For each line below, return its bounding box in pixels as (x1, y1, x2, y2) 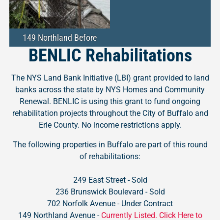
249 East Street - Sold (73, 175, 147, 185)
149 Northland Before (22, 32, 97, 43)
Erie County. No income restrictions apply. (38, 120, 182, 130)
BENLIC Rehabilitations (28, 45, 192, 66)
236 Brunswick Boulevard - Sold (55, 187, 165, 196)
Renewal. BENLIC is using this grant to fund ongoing (20, 96, 200, 106)
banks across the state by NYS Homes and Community (15, 84, 205, 94)
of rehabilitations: (80, 151, 140, 161)
